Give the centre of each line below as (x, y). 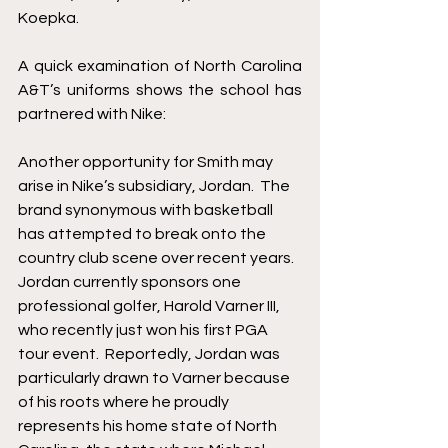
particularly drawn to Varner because (155, 378)
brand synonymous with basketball (147, 210)
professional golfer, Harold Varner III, (150, 306)
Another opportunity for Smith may (147, 162)
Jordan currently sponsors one (131, 282)
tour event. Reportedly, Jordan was (150, 354)
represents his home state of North (149, 426)
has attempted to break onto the (143, 234)
